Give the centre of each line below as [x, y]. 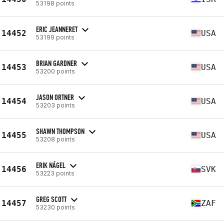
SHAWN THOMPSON [60, 131]
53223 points [55, 173]
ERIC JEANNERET [57, 29]
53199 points [55, 37]
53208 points [55, 139]
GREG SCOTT [51, 199]
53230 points [55, 207]
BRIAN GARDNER [56, 63]
